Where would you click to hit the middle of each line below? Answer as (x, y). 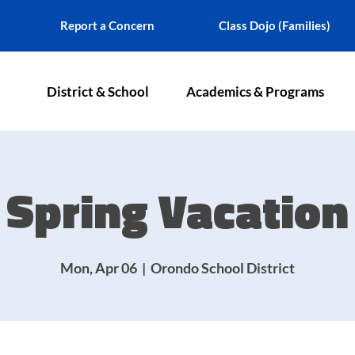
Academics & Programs (256, 92)
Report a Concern (107, 25)
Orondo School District (223, 268)
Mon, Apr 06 (99, 268)
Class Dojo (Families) (274, 25)
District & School (97, 92)
